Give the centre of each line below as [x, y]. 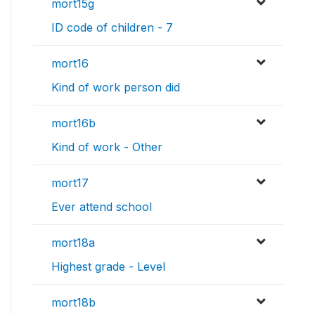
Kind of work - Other [107, 147]
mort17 [70, 183]
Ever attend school [102, 207]
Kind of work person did [116, 88]
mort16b [73, 123]
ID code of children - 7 [112, 28]
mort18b [73, 303]
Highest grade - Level [108, 267]
